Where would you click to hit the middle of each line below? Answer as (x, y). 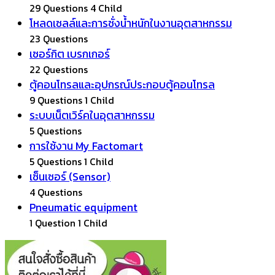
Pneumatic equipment (83, 207)
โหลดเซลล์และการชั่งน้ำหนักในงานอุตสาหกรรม (131, 23)
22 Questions (59, 69)
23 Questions (59, 38)
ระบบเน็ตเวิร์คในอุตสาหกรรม (92, 115)
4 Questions (56, 192)
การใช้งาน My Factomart (86, 146)
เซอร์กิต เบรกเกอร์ (70, 54)
